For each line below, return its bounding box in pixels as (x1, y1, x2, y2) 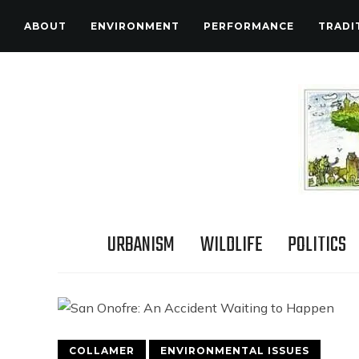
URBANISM (107, 229, 175, 261)
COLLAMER (69, 345, 135, 357)
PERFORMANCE (204, 20, 294, 32)
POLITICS (287, 229, 346, 261)
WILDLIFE (200, 229, 262, 261)
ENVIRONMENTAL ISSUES (160, 345, 309, 357)
